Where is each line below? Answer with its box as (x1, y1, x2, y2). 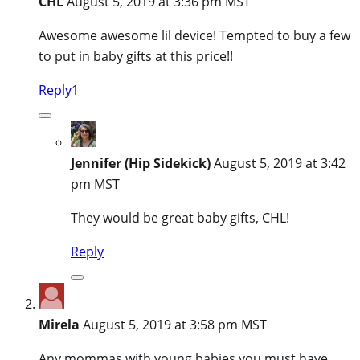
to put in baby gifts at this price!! (39, 47, 233, 65)
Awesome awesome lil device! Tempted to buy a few (39, 26, 350, 44)
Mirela (39, 315, 80, 333)
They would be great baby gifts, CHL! (71, 208, 289, 227)
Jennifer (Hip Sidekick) (71, 153, 211, 172)
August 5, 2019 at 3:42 (214, 153, 346, 172)
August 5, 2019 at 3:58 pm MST (83, 315, 267, 333)
